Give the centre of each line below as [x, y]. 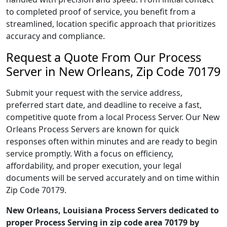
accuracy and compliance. [55, 36]
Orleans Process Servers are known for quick [93, 129]
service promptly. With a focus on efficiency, [90, 154]
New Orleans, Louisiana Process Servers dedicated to [112, 210]
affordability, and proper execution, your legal [94, 166]
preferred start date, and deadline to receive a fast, [104, 105]
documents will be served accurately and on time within [113, 178]
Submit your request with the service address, [94, 93]
